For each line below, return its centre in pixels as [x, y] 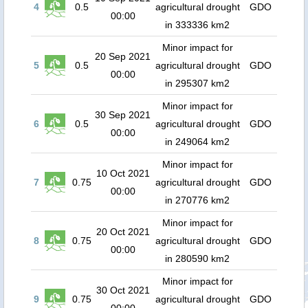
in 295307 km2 [197, 83]
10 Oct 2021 [123, 173]
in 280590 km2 [197, 258]
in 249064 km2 [197, 142]
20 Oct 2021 [123, 232]
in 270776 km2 [197, 200]
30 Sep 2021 [123, 115]
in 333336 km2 [197, 25]
